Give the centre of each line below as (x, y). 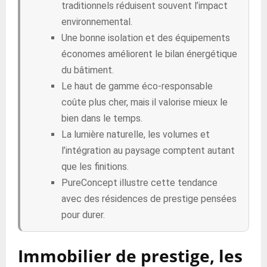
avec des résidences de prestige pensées (149, 199)
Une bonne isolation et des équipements (146, 38)
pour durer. (83, 215)
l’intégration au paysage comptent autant (148, 150)
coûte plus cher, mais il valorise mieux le (145, 102)
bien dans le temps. (102, 118)
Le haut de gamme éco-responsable (137, 86)
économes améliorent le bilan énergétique (149, 54)
